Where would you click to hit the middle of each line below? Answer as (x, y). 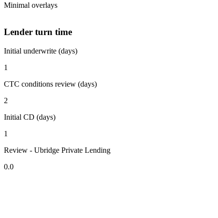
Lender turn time (38, 32)
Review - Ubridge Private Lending (57, 150)
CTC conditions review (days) (50, 84)
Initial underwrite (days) (41, 51)
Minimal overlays (31, 5)
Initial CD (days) (30, 117)
